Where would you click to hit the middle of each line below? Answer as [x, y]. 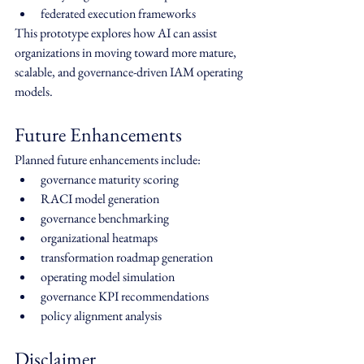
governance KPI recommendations [125, 297]
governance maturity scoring [110, 180]
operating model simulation [108, 277]
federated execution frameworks [118, 14]
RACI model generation [100, 199]
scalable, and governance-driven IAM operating [130, 72]
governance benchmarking [105, 219]
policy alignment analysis [101, 316]
